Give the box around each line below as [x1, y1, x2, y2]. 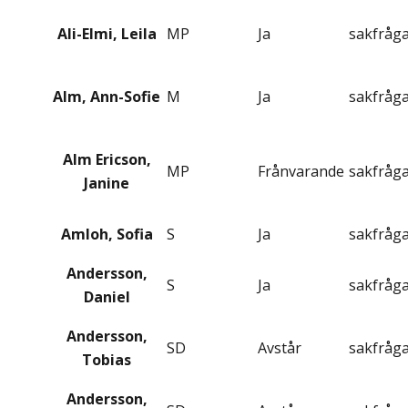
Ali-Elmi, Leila [56, 24, 157, 45]
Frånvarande [258, 161, 344, 182]
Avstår [258, 338, 301, 359]
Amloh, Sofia [60, 224, 153, 245]
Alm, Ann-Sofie [53, 87, 160, 107]
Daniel [83, 287, 130, 308]
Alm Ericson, [62, 149, 151, 170]
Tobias [82, 350, 131, 371]
